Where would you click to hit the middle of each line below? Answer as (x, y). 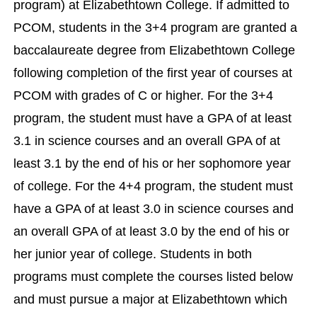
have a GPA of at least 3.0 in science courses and (154, 209)
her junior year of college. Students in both (133, 254)
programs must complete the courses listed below (153, 277)
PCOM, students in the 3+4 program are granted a (155, 28)
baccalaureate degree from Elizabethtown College (154, 50)
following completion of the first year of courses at (153, 73)
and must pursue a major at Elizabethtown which (150, 299)
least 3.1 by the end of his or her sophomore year (152, 163)
